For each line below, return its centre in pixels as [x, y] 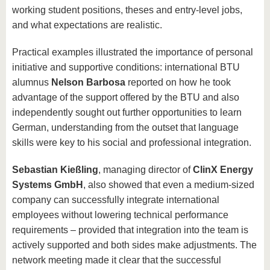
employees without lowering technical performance [120, 215]
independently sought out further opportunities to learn [127, 113]
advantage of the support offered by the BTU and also [126, 98]
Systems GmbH [48, 185]
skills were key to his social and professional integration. [132, 143]
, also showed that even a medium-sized [169, 185]
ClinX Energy [223, 170]
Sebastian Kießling [55, 170]
